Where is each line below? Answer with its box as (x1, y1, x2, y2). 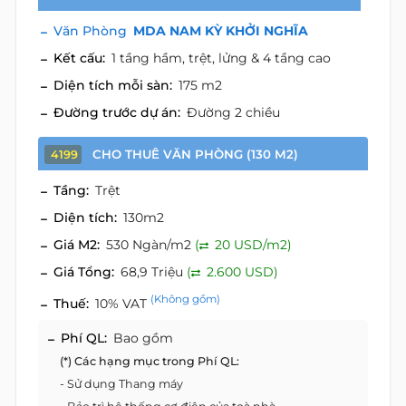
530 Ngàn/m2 (106, 237, 195, 253)
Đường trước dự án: (53, 104, 180, 121)
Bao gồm (113, 329, 173, 346)
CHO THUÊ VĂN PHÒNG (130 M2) (92, 147, 298, 161)
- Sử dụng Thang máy (60, 376, 183, 391)
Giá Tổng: (53, 264, 114, 280)
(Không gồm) (150, 293, 220, 305)
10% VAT (95, 295, 147, 312)
